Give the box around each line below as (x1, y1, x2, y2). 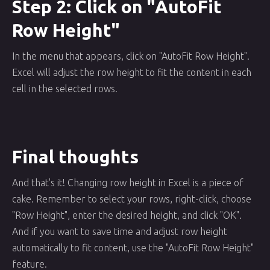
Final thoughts (12, 146, 139, 167)
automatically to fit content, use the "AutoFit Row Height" (12, 242, 254, 253)
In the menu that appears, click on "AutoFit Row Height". (12, 51, 250, 61)
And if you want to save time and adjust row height (12, 226, 227, 237)
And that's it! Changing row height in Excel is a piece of (12, 177, 243, 188)
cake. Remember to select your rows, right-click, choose (12, 193, 251, 204)
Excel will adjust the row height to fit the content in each (12, 67, 251, 78)
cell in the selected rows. (12, 83, 118, 94)
